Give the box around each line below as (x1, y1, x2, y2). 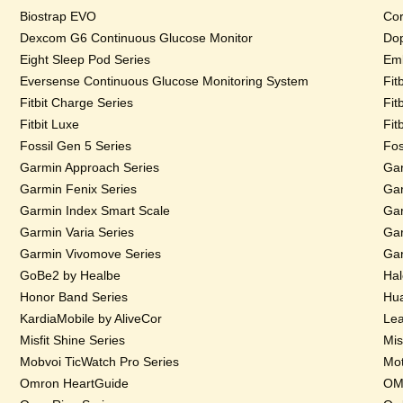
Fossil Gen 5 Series (20, 139, 132, 153)
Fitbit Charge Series (20, 95, 134, 110)
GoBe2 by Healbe (20, 268, 121, 282)
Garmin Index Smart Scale (20, 203, 171, 218)
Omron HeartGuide (20, 376, 130, 390)
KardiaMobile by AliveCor (20, 311, 163, 326)
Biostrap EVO (20, 9, 97, 23)
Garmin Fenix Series (20, 182, 138, 196)
